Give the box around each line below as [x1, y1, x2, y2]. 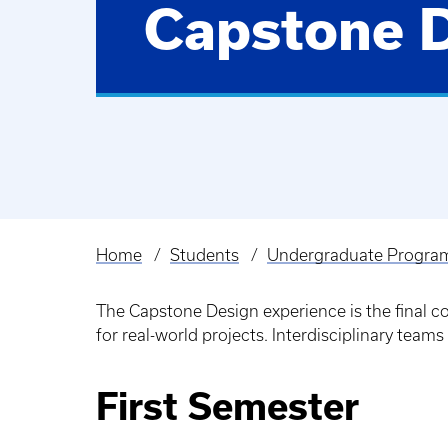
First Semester [96, 386, 359, 428]
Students [169, 246, 239, 265]
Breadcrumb [96, 258, 206, 282]
